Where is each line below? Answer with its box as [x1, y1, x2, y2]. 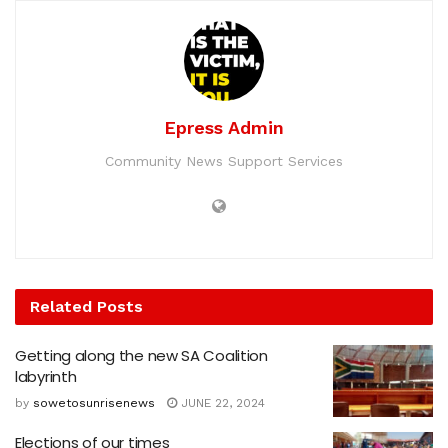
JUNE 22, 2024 [177, 396, 265, 411]
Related [30, 297, 92, 317]
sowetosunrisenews [33, 396, 155, 411]
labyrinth [15, 366, 77, 388]
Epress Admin [164, 117, 284, 139]
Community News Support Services [105, 153, 343, 170]
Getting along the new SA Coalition [15, 345, 268, 367]
